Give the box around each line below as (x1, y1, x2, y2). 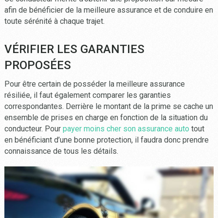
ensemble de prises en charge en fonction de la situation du (4, 112, 208, 122)
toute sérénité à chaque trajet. (4, 16, 105, 26)
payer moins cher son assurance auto (62, 124, 189, 133)
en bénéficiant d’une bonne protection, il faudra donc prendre (4, 135, 209, 145)
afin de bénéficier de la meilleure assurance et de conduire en (4, 5, 213, 15)
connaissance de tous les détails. (4, 146, 118, 156)
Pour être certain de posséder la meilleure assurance (4, 79, 185, 89)
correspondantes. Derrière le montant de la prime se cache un (4, 101, 213, 111)
